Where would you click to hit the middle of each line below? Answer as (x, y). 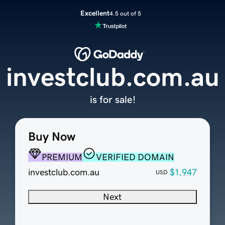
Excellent (95, 13)
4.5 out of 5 (125, 13)
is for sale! (113, 100)
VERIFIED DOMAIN (135, 157)
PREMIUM (62, 157)
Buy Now (51, 137)
